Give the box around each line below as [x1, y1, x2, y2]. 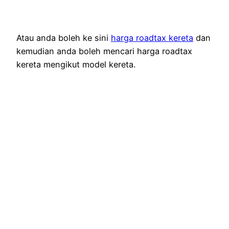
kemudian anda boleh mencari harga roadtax [16, 46, 192, 57]
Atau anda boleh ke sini [16, 33, 111, 43]
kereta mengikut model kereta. [16, 59, 135, 70]
